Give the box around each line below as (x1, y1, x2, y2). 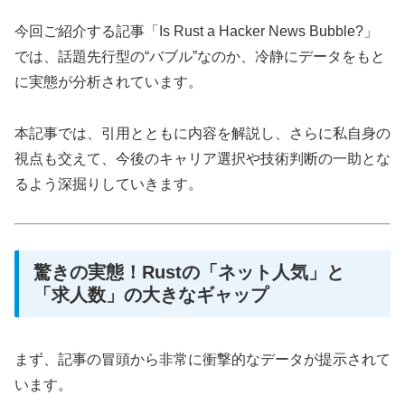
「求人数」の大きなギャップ (33, 285, 268, 306)
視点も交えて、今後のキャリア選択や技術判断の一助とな (14, 150, 391, 166)
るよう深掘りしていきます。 (14, 175, 202, 192)
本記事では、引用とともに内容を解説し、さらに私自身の (14, 125, 391, 141)
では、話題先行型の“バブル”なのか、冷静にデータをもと (14, 49, 385, 65)
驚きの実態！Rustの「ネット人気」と (33, 262, 344, 283)
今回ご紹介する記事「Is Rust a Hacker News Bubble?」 (14, 24, 378, 40)
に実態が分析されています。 (14, 74, 202, 90)
